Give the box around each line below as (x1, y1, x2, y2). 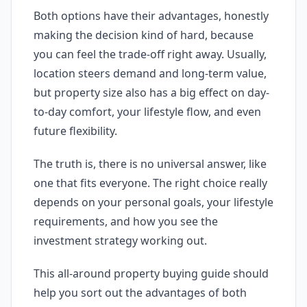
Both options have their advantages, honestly (34, 8, 269, 23)
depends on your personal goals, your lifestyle (34, 195, 273, 210)
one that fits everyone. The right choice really (34, 175, 267, 191)
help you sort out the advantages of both (34, 285, 247, 300)
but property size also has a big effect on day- (34, 85, 269, 100)
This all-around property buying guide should (34, 266, 269, 281)
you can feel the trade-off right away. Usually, (34, 47, 267, 62)
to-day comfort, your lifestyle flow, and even (34, 104, 261, 119)
